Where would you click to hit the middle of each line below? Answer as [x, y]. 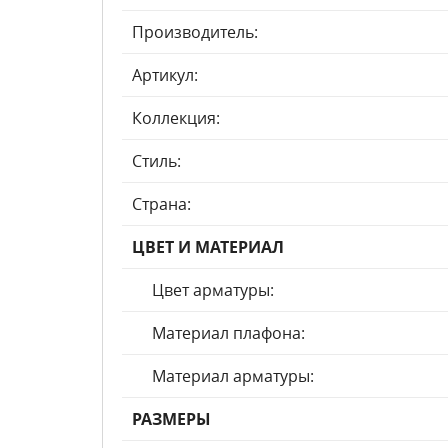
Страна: [161, 204]
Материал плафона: [228, 333]
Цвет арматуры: [213, 290]
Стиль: [156, 161]
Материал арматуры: [233, 376]
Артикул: [165, 75]
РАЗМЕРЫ [171, 419]
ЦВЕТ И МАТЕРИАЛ [208, 247]
